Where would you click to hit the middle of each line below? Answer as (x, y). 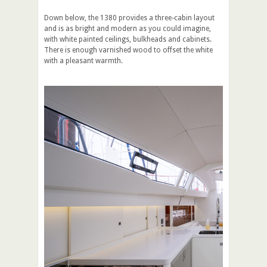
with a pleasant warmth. (83, 60)
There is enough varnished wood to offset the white (128, 50)
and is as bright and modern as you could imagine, (128, 28)
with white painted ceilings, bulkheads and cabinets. (128, 39)
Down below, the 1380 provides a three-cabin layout (129, 18)
